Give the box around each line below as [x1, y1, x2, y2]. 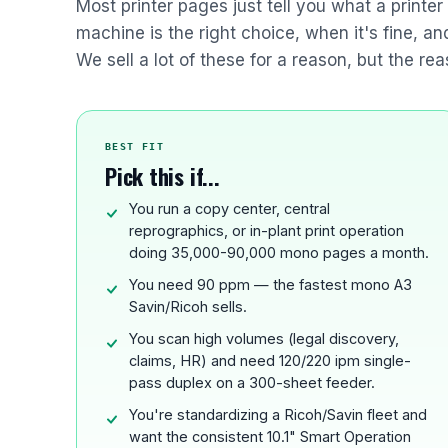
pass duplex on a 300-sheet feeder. [129, 374, 375, 391]
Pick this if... [105, 160, 220, 192]
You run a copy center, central [129, 200, 330, 217]
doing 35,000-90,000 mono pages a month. [129, 244, 429, 261]
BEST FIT [105, 141, 165, 152]
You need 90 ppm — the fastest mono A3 [129, 276, 412, 293]
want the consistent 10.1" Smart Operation [129, 428, 411, 445]
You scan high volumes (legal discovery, [129, 330, 399, 347]
